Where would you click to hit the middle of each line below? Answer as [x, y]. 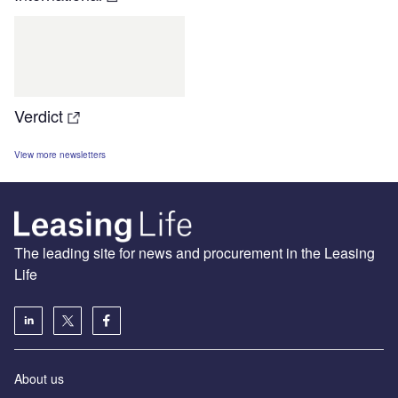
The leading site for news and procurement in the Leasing [195, 253]
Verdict [41, 116]
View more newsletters [60, 155]
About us [39, 379]
